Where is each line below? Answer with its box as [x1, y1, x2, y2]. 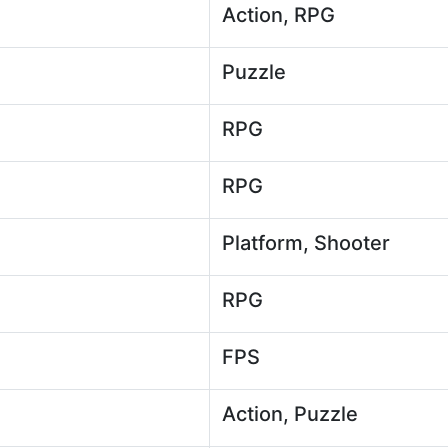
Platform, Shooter [222, 231, 390, 255]
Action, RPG [222, 3, 335, 27]
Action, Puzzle [222, 402, 358, 426]
